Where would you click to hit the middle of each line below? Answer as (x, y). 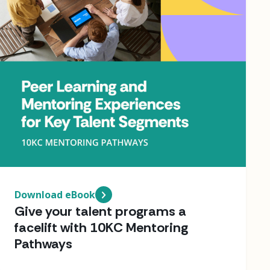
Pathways (43, 243)
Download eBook (55, 194)
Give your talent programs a (100, 211)
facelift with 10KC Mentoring (101, 227)
